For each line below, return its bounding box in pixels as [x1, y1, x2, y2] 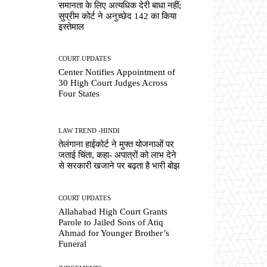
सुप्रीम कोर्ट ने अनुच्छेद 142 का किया [58, 11, 177, 21]
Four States [58, 89, 100, 99]
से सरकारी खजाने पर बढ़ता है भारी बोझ [58, 161, 180, 171]
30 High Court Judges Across [58, 78, 168, 88]
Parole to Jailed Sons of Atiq [58, 217, 164, 227]
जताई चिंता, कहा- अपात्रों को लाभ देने [58, 150, 177, 160]
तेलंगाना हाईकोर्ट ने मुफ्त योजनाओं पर [58, 139, 175, 150]
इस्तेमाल [58, 21, 85, 32]
